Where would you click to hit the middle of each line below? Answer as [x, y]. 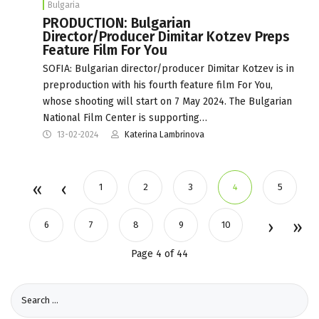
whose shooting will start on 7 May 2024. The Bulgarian [167, 101]
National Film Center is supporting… [125, 117]
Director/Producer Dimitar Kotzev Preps [166, 36]
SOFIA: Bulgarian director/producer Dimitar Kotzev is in [168, 68]
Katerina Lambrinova [164, 134]
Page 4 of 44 [159, 253]
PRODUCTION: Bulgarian [117, 23]
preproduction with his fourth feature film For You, [158, 85]
